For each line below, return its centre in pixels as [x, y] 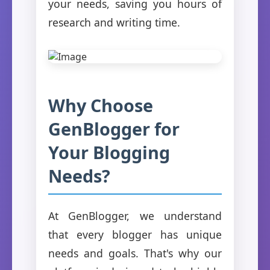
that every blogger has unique [135, 234]
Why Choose [101, 105]
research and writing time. [114, 22]
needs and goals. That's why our [135, 253]
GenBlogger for [114, 128]
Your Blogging [109, 152]
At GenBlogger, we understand [135, 215]
